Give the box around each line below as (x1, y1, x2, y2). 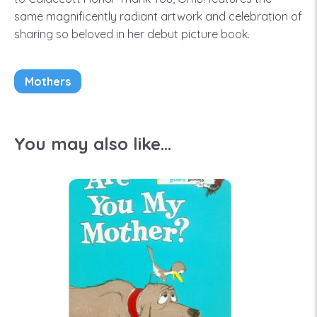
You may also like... (14, 133, 171, 154)
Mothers (25, 74, 71, 88)
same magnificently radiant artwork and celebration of (14, 9, 302, 23)
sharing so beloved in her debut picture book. (14, 27, 250, 41)
